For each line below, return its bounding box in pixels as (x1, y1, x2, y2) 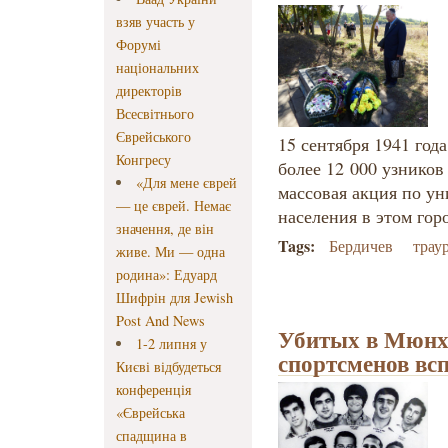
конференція (116, 380, 191, 400)
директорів (116, 81, 182, 101)
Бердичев (329, 235, 394, 257)
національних (116, 58, 199, 78)
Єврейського (116, 127, 191, 147)
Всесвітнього (116, 104, 194, 124)
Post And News (116, 311, 205, 331)
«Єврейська (116, 403, 185, 423)
